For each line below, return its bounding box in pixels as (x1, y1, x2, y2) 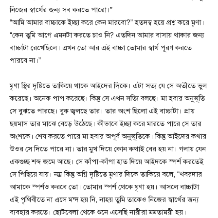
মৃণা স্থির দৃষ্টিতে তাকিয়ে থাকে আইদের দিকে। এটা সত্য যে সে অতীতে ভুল (10, 81, 207, 91)
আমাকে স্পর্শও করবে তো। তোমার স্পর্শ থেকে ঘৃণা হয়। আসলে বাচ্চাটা (10, 182, 199, 192)
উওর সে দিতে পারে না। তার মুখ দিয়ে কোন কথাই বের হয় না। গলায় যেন (10, 145, 206, 154)
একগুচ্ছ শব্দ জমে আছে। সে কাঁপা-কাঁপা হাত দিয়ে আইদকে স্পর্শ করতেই (10, 157, 203, 166)
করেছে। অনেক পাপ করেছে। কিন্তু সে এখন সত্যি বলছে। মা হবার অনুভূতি (10, 94, 205, 103)
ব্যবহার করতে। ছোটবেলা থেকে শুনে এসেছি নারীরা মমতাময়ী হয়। (10, 208, 186, 217)
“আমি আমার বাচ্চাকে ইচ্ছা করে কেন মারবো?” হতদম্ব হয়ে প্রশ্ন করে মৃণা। (10, 18, 204, 27)
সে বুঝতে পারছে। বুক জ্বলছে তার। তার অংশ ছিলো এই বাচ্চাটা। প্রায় (10, 107, 195, 116)
